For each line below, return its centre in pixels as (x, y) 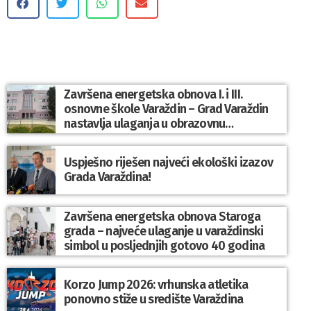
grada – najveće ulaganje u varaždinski (164, 231)
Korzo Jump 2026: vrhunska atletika (156, 285)
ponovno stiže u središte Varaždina (154, 300)
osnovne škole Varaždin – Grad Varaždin (166, 109)
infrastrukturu (100, 138)
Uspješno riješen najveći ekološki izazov (169, 163)
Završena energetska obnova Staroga (162, 216)
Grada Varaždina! (108, 177)
